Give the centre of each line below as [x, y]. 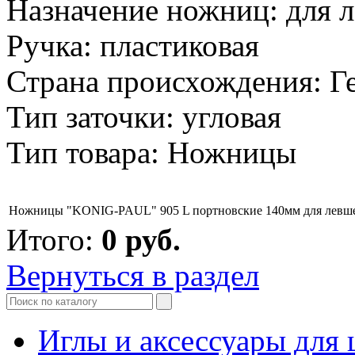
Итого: [54, 239]
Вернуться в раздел [133, 275]
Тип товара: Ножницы [151, 152]
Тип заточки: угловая [144, 116]
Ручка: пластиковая [133, 45]
